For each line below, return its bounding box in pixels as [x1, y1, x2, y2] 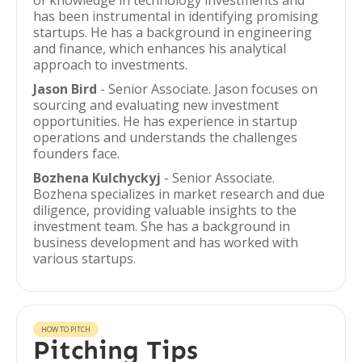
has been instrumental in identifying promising [33, 7, 318, 25]
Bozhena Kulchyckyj [33, 169, 161, 187]
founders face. [33, 145, 120, 162]
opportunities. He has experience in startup [33, 112, 297, 130]
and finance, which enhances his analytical [33, 40, 286, 57]
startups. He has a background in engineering [33, 23, 312, 41]
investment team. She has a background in [33, 217, 290, 235]
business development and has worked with [33, 234, 298, 251]
